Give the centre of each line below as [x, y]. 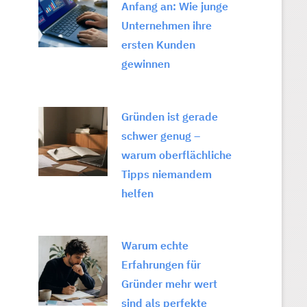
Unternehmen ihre [167, 26]
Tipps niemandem [167, 174]
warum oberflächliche [177, 155]
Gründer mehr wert [170, 284]
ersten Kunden [159, 45]
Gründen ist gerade [170, 116]
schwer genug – [161, 135]
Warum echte [155, 246]
